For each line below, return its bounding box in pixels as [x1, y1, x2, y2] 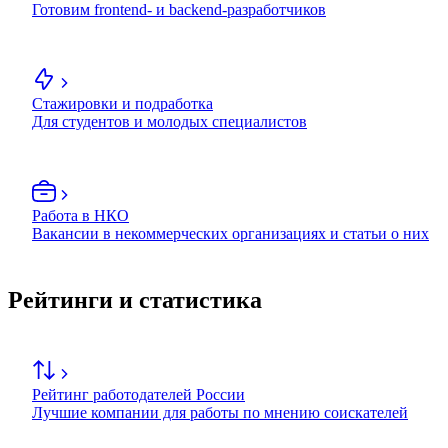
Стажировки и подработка [32, 95, 213, 113]
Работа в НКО [32, 207, 129, 225]
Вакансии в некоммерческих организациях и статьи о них [32, 225, 429, 243]
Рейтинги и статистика [8, 287, 262, 314]
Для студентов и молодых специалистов [32, 113, 307, 131]
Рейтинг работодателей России [32, 386, 245, 404]
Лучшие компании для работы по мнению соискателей [32, 404, 408, 422]
